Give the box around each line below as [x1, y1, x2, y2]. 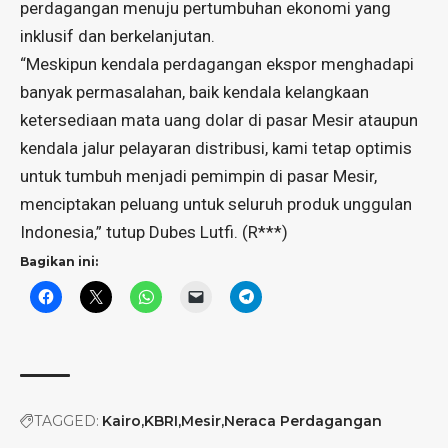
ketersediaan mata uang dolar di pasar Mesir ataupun [20, 109, 418, 130]
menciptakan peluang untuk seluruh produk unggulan [20, 193, 412, 214]
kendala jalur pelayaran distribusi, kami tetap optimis [20, 137, 412, 158]
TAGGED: [34, 411, 99, 430]
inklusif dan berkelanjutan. [20, 25, 215, 46]
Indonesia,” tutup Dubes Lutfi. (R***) [20, 221, 288, 242]
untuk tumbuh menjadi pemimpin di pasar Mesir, [20, 165, 377, 186]
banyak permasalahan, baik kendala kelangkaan [20, 81, 369, 102]
